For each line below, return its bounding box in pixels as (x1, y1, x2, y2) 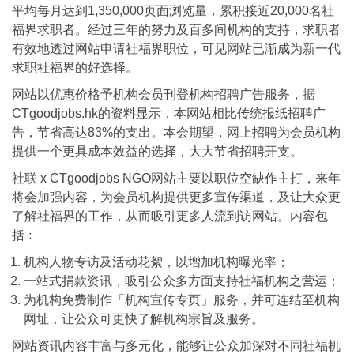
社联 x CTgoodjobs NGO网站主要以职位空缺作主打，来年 (12, 171, 341, 185)
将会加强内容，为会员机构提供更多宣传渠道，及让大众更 (12, 190, 341, 204)
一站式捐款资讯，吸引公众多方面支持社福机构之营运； (24, 273, 340, 288)
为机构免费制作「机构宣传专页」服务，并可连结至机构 (24, 292, 340, 307)
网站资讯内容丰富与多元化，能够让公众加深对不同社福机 (12, 338, 341, 352)
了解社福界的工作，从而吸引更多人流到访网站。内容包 (12, 209, 328, 223)
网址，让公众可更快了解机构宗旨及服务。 (24, 311, 264, 326)
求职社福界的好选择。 (12, 60, 138, 74)
